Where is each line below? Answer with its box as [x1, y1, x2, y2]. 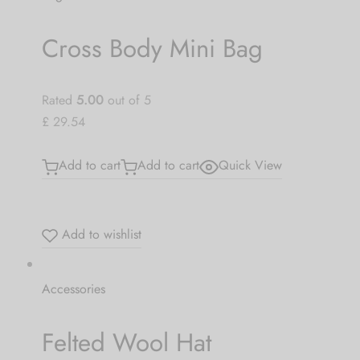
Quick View [218, 156, 282, 175]
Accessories [41, 279, 105, 298]
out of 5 [103, 91, 151, 110]
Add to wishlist [57, 224, 141, 243]
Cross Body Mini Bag [41, 31, 263, 67]
